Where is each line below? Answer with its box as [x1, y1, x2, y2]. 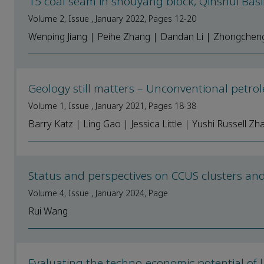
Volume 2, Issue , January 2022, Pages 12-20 [28, 12, 196, 25]
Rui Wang [28, 204, 68, 218]
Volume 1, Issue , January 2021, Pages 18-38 [28, 100, 196, 112]
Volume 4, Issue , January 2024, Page [28, 187, 168, 199]
